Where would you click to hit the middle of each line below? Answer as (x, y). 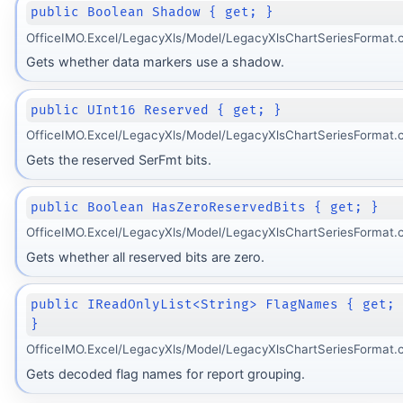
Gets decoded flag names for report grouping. (165, 373)
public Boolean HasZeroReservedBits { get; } (205, 207)
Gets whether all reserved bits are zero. (145, 256)
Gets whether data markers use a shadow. (155, 62)
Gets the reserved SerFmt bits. (118, 159)
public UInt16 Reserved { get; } (157, 110)
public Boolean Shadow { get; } (152, 13)
